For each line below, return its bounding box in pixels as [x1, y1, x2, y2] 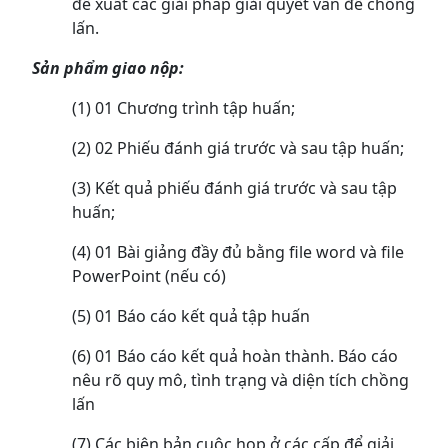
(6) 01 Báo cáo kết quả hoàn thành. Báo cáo [72, 345, 398, 368]
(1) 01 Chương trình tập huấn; [72, 97, 295, 120]
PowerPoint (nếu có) [72, 265, 226, 288]
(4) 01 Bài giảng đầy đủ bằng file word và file [72, 241, 404, 264]
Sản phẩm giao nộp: [32, 57, 184, 80]
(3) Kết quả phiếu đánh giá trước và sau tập [72, 177, 397, 200]
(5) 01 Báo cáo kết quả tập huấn [72, 305, 310, 328]
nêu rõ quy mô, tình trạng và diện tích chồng [72, 369, 409, 392]
